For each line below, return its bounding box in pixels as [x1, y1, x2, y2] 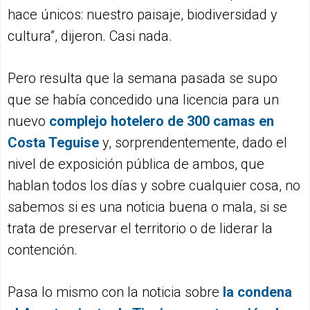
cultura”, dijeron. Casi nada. [8, 28, 176, 45]
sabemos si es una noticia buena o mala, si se [8, 199, 287, 216]
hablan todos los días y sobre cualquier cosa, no [8, 177, 300, 194]
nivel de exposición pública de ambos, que [8, 156, 264, 173]
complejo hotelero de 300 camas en [49, 113, 274, 130]
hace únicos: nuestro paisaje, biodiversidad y [8, 6, 277, 24]
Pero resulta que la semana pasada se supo [8, 70, 277, 87]
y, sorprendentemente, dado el [99, 134, 287, 152]
